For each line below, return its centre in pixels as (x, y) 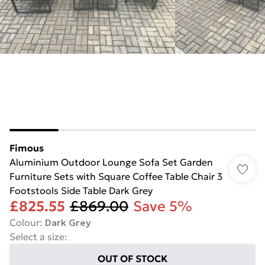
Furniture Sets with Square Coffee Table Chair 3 (116, 176)
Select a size (37, 237)
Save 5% (163, 206)
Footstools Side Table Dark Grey (81, 190)
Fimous (27, 148)
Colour (25, 222)
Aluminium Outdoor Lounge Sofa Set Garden (111, 162)
